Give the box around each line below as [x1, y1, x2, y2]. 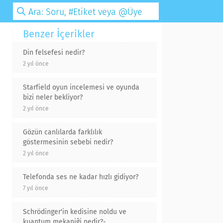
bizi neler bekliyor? [23, 93, 83, 102]
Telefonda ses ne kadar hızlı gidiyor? [23, 173, 138, 181]
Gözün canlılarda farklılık [23, 128, 102, 136]
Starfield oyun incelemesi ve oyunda [23, 83, 139, 92]
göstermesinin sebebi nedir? [23, 138, 113, 146]
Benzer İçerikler [23, 28, 95, 40]
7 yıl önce [23, 185, 48, 192]
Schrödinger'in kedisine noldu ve [23, 208, 126, 216]
